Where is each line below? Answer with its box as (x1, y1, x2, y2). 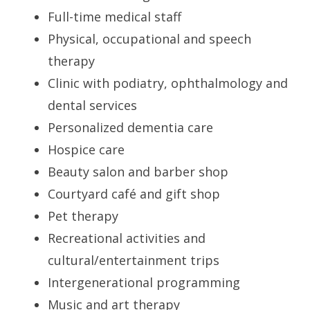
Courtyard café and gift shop (48, 185, 221, 202)
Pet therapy (48, 207, 119, 224)
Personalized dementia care (48, 118, 214, 136)
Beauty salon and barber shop (48, 163, 229, 180)
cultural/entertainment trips (48, 251, 220, 268)
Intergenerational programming (48, 273, 241, 291)
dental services (48, 96, 138, 113)
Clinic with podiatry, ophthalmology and (48, 74, 289, 91)
